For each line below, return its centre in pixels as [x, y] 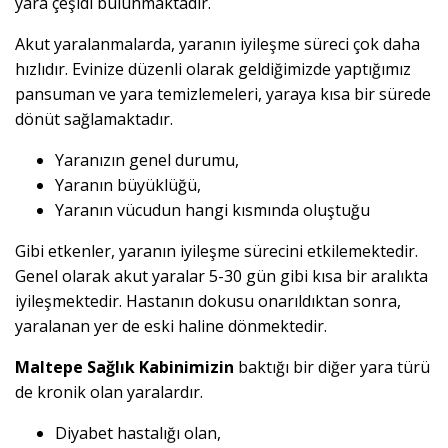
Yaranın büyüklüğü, [128, 185]
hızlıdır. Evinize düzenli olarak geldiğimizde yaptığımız [213, 69]
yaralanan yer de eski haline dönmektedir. [171, 326]
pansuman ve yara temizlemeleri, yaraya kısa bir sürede [223, 94]
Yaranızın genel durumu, [147, 160]
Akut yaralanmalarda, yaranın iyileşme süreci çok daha [217, 44]
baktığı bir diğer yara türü [334, 367]
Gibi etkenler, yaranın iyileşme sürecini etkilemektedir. [216, 251]
